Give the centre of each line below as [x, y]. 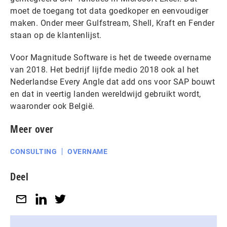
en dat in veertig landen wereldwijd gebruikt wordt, [106, 94]
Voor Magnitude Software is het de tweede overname [111, 57]
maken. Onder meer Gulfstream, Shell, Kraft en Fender [112, 23]
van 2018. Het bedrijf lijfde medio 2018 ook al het [104, 69]
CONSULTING [33, 151]
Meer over [32, 129]
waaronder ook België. [52, 106]
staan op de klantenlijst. [56, 35]
